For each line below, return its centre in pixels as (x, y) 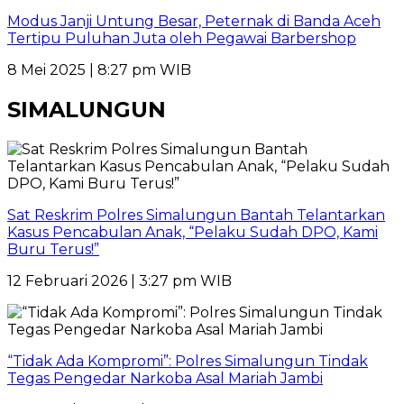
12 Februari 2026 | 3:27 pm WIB (119, 280)
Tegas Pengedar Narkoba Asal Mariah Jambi (165, 378)
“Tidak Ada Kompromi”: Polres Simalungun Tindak (188, 361)
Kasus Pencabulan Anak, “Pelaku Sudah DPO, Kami (193, 232)
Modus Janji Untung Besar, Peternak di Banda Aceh (194, 22)
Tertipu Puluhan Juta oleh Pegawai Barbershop (182, 39)
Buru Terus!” (53, 249)
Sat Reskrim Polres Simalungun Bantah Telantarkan (196, 215)
